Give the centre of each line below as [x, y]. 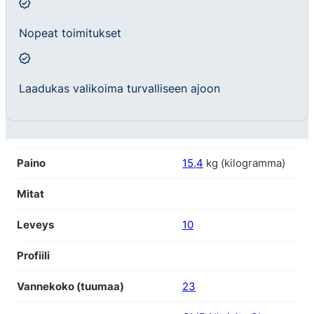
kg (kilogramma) [244, 163]
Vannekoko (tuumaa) [70, 286]
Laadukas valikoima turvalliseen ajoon [120, 89]
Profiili [33, 255]
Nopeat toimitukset [70, 33]
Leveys [35, 224]
